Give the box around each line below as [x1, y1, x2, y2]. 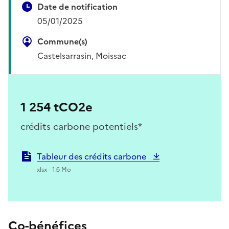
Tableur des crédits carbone [37, 150, 148, 163]
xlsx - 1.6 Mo [37, 165, 71, 174]
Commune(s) [37, 35, 87, 48]
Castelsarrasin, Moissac [37, 49, 126, 62]
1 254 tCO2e [20, 98, 93, 117]
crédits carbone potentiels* [20, 119, 142, 133]
